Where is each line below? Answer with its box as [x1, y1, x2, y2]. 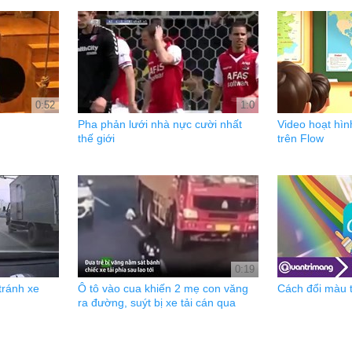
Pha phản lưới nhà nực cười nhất [78, 118, 242, 130]
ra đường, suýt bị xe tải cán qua [78, 296, 236, 309]
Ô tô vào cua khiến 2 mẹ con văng [78, 282, 248, 295]
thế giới [78, 132, 115, 145]
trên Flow [277, 132, 324, 145]
